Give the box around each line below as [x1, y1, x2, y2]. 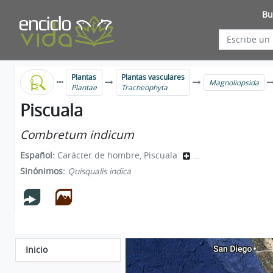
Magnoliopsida [209, 77, 260, 87]
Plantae [71, 83, 97, 92]
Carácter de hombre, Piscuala [57, 149, 180, 161]
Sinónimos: [20, 166, 68, 177]
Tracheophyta [121, 83, 168, 92]
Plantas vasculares [121, 73, 185, 82]
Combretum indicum [20, 127, 134, 143]
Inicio [26, 244, 48, 255]
